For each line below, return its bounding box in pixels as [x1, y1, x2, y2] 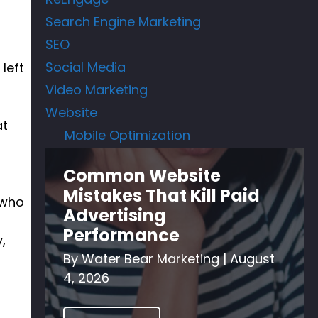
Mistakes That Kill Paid [63, 183, 261, 207]
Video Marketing [45, 80, 148, 99]
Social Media [45, 57, 126, 76]
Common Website [63, 163, 221, 187]
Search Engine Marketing [45, 12, 202, 31]
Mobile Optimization [65, 126, 191, 144]
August [230, 249, 275, 268]
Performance [63, 223, 180, 247]
